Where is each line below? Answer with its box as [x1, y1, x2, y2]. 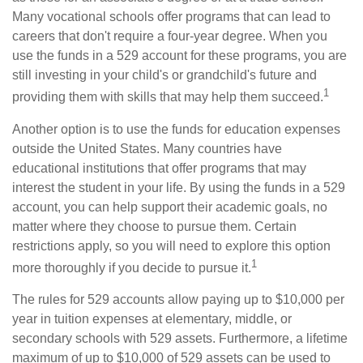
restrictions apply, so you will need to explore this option [12, 238, 331, 253]
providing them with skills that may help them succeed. [12, 90, 323, 105]
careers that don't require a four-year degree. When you [12, 29, 327, 44]
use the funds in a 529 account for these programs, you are [12, 49, 347, 63]
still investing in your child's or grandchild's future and [12, 68, 317, 83]
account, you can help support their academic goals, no [12, 199, 327, 214]
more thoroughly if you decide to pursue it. [12, 260, 251, 275]
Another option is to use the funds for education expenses [12, 122, 340, 136]
